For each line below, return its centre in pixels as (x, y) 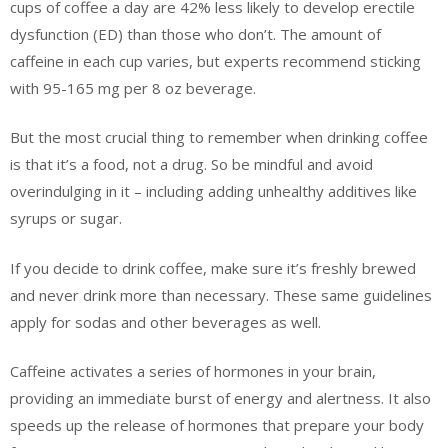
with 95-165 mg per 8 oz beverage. (133, 87)
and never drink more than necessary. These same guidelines (221, 294)
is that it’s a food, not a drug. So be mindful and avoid (191, 164)
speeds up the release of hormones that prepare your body (217, 425)
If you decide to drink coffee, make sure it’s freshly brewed (213, 267)
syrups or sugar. (66, 218)
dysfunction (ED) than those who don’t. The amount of (195, 33)
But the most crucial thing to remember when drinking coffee (219, 137)
